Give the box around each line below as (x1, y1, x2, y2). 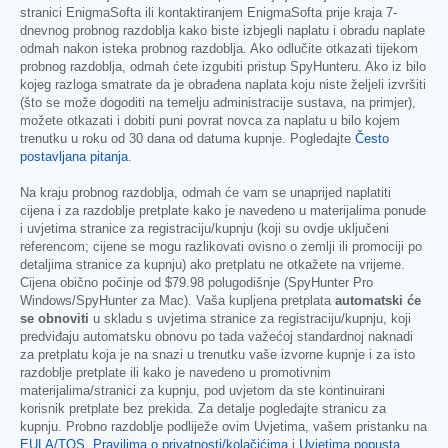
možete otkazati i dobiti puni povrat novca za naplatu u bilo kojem (20, 113, 400, 128)
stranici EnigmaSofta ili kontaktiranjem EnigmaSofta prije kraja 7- (20, 5, 397, 20)
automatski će (335, 293, 421, 308)
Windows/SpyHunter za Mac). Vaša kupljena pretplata (20, 293, 335, 308)
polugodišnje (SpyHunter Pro (204, 275, 373, 290)
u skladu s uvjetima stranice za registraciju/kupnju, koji (89, 311, 411, 326)
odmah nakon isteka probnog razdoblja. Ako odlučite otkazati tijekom (20, 41, 418, 56)
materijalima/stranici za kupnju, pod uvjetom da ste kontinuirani (20, 383, 385, 398)
